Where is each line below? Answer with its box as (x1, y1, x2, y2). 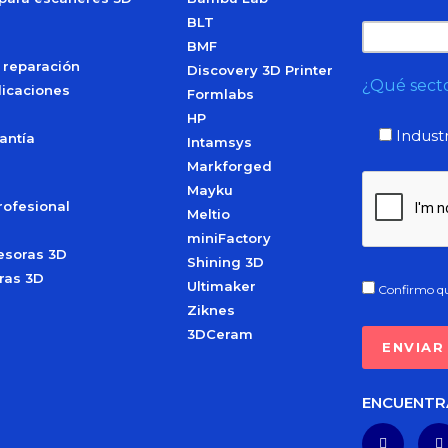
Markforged (187, 158, 272, 174)
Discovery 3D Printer (187, 62, 333, 78)
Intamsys (187, 134, 252, 150)
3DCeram (187, 326, 253, 342)
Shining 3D (187, 254, 264, 270)
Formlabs (187, 86, 254, 102)
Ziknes (187, 302, 235, 318)
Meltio (187, 206, 230, 222)
